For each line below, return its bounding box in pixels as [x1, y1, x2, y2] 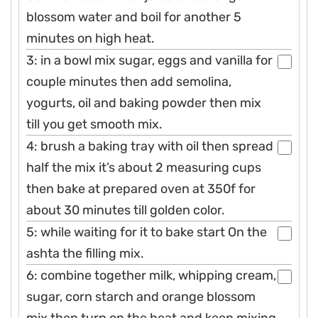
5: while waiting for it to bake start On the [26, 224, 267, 240]
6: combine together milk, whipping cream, [26, 267, 276, 283]
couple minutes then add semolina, [26, 73, 231, 89]
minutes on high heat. [26, 30, 155, 46]
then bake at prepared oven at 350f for [26, 180, 256, 197]
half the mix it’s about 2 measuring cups [26, 159, 261, 175]
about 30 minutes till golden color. [26, 202, 225, 218]
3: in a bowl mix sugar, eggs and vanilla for [26, 52, 273, 68]
